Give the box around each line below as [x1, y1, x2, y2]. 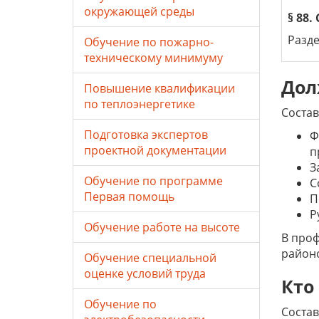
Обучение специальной [84, 250, 216, 266]
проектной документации [84, 142, 226, 158]
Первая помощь [84, 189, 174, 204]
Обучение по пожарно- [84, 34, 214, 50]
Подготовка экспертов [84, 127, 208, 142]
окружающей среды [84, 4, 194, 19]
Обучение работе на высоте [84, 219, 240, 235]
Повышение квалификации [84, 80, 235, 96]
